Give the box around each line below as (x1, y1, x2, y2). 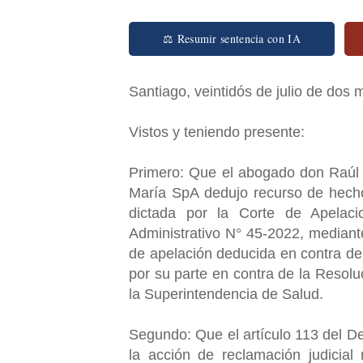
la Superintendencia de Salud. (129, 285, 327, 302)
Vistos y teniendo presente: (129, 123, 309, 140)
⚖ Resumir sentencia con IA (163, 30, 301, 46)
